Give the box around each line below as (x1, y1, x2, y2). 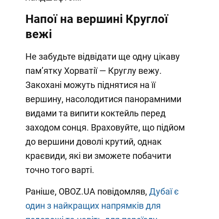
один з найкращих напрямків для (25, 200, 161, 211)
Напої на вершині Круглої (25, 12, 168, 26)
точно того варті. (25, 164, 94, 175)
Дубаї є (149, 186, 179, 197)
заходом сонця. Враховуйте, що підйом (25, 122, 185, 132)
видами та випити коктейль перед (25, 108, 166, 118)
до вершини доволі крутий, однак (25, 136, 162, 147)
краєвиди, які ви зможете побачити (25, 150, 171, 161)
